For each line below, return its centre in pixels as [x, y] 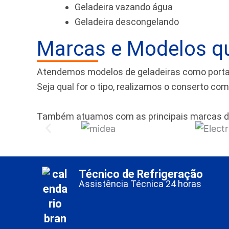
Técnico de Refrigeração [141, 174]
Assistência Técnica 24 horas [141, 184]
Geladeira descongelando [127, 22]
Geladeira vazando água [124, 7]
